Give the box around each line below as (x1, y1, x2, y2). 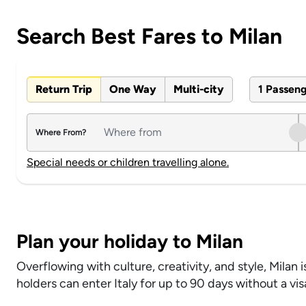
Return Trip (36, 83, 92, 96)
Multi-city (173, 83, 224, 96)
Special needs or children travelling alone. (27, 156, 229, 169)
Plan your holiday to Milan (16, 229, 243, 253)
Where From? (36, 128, 86, 138)
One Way (109, 83, 156, 96)
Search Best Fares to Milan (16, 23, 282, 50)
